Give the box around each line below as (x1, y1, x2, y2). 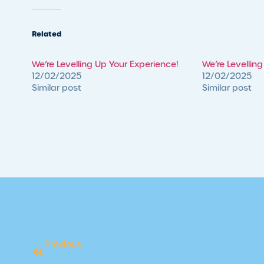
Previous (44, 239, 81, 250)
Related (31, 29, 61, 39)
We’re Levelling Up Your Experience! (31, 59, 178, 70)
